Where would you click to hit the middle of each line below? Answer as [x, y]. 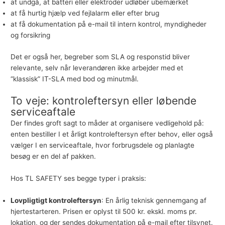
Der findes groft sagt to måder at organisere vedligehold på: [107, 123]
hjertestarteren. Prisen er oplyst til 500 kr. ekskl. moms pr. [104, 211]
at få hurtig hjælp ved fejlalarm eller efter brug [85, 13]
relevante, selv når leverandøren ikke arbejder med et [97, 68]
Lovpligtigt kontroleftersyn [56, 200]
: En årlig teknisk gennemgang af [154, 200]
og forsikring [31, 35]
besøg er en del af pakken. [53, 156]
